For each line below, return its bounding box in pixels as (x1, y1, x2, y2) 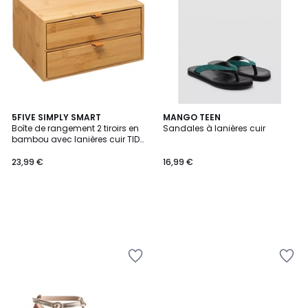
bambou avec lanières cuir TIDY (12, 133, 144, 145)
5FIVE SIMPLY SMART (12, 111, 101, 123)
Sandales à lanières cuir (163, 122, 265, 134)
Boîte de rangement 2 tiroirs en (12, 122, 139, 134)
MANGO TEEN (163, 111, 221, 123)
